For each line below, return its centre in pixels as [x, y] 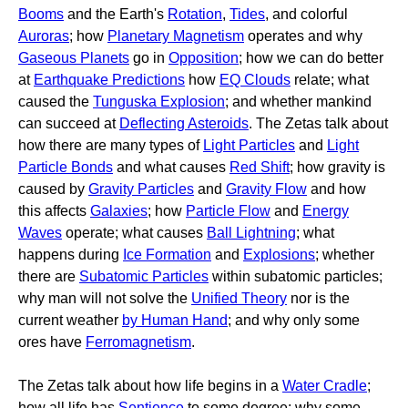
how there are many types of [111, 145]
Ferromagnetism [138, 342]
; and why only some [294, 320]
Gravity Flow [266, 189]
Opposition [204, 58]
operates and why [303, 36]
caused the [56, 102]
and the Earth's [116, 14]
